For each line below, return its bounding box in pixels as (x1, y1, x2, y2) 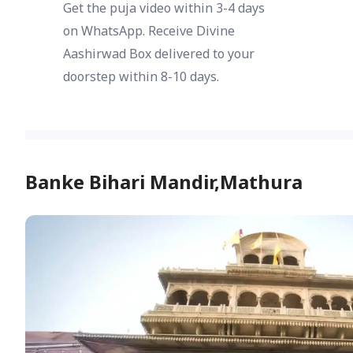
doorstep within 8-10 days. (63, 68, 219, 86)
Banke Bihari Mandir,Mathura (25, 169, 303, 195)
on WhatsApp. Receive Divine (63, 22, 235, 40)
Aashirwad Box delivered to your (63, 45, 255, 63)
